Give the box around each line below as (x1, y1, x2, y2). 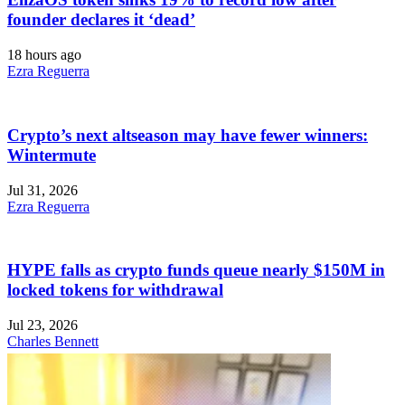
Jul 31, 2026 (7, 182, 78, 198)
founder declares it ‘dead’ (7, 10, 195, 30)
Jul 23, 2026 (7, 317, 78, 334)
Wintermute (7, 145, 96, 165)
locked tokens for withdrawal (7, 280, 223, 300)
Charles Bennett (7, 334, 99, 350)
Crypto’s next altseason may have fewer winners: (7, 125, 368, 145)
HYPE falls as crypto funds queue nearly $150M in (7, 260, 385, 280)
